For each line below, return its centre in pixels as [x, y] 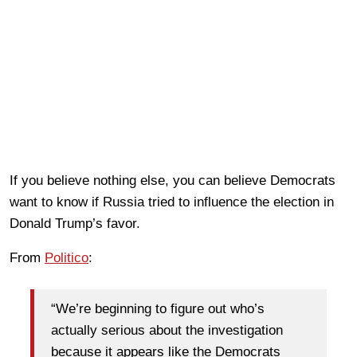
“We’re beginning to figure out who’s [158, 308]
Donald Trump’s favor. [75, 224]
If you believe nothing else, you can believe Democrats [173, 181]
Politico [67, 258]
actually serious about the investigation [167, 330]
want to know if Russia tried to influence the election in [172, 202]
